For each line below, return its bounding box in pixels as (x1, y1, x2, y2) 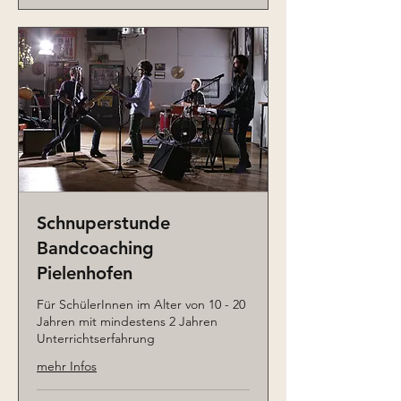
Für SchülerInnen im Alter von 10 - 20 (37, 295, 245, 312)
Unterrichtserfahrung (37, 329, 155, 346)
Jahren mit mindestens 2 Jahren (37, 312, 218, 329)
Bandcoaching (37, 236, 154, 259)
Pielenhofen (37, 261, 132, 284)
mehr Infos (37, 357, 97, 374)
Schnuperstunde (37, 211, 170, 234)
